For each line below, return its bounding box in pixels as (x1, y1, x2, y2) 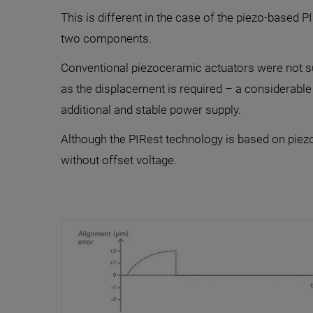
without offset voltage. (61, 153, 177, 167)
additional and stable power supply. (61, 103, 241, 117)
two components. (61, 31, 152, 45)
